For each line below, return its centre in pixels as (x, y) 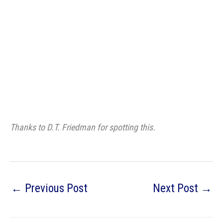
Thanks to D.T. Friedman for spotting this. (83, 127)
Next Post (177, 188)
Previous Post (55, 188)
